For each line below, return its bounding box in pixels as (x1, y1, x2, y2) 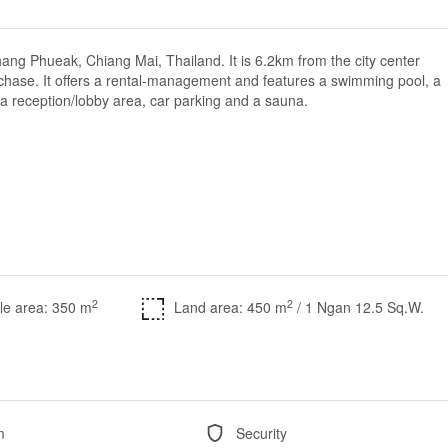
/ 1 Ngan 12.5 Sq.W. (296, 297, 424, 317)
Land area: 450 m (173, 297, 287, 317)
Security (235, 423, 287, 444)
